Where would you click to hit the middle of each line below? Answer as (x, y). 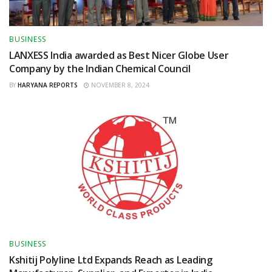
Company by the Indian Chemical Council (100, 69)
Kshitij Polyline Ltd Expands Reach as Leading (111, 260)
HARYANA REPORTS (48, 85)
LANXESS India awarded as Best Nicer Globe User (119, 56)
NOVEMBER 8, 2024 (119, 85)
